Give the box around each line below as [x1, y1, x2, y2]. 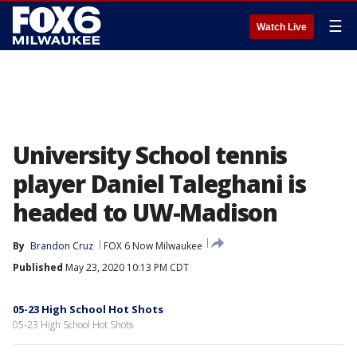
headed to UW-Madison [13, 196, 277, 229]
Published [13, 261, 63, 274]
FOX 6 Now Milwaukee [104, 239, 202, 253]
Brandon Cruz [30, 239, 93, 253]
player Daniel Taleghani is [13, 167, 306, 200]
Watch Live [257, 22, 307, 33]
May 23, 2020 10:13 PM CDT [63, 261, 189, 274]
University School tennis [13, 139, 288, 171]
